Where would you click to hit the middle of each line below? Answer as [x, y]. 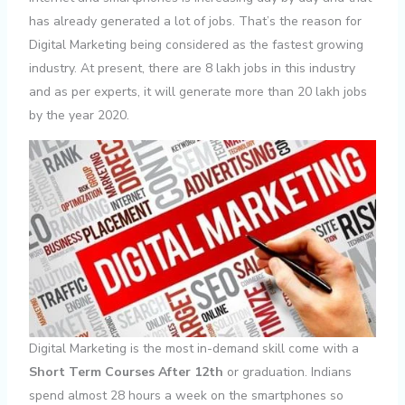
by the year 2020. [79, 116]
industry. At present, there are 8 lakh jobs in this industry [192, 69]
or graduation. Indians [287, 372]
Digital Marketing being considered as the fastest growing [196, 45]
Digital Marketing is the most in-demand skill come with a [193, 348]
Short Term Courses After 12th [126, 372]
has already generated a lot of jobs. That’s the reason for [195, 22]
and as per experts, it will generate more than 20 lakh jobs [198, 92]
